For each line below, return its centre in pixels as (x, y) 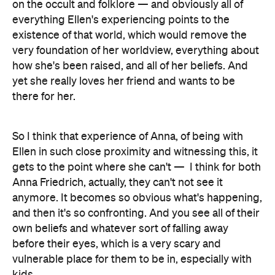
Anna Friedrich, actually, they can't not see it (118, 183)
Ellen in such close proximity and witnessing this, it (135, 152)
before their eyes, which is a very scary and (117, 244)
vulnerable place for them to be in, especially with (132, 260)
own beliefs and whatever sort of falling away (120, 229)
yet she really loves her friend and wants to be (124, 82)
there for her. (44, 97)
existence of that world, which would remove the (130, 36)
